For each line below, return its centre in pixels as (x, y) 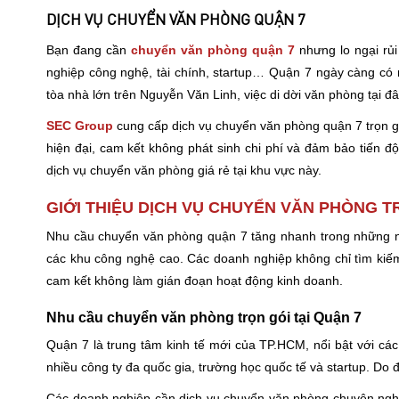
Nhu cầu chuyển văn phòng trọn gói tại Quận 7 (204, 318)
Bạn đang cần (89, 50)
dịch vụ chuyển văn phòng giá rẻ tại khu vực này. (184, 171)
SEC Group (80, 126)
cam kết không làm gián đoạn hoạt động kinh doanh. (195, 281)
